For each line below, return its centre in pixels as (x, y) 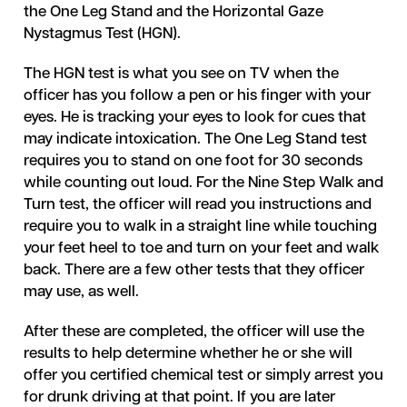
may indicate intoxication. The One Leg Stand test (195, 139)
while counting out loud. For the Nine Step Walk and (203, 183)
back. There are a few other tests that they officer (194, 270)
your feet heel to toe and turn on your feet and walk (201, 248)
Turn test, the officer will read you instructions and (197, 205)
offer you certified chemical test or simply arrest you (203, 376)
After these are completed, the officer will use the (194, 332)
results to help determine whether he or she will (188, 354)
